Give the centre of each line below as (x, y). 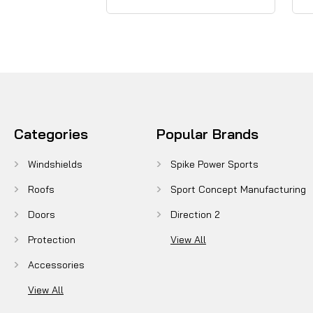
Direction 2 (195, 214)
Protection (52, 239)
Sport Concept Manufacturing (238, 189)
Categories (51, 133)
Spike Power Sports (214, 164)
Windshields (55, 164)
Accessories (56, 264)
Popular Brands (207, 133)
